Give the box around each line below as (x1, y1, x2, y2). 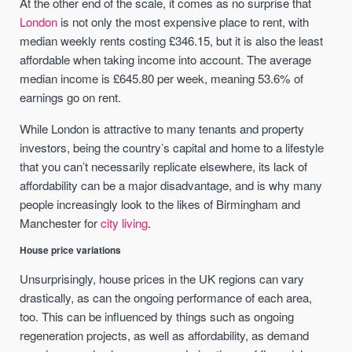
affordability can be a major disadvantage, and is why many (20, 176, 323, 193)
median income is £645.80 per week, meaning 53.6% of (20, 70, 304, 87)
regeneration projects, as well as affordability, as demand (20, 326, 310, 343)
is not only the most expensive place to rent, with (57, 13, 310, 31)
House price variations (20, 243, 122, 257)
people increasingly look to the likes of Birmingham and (20, 195, 301, 212)
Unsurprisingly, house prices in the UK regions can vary (20, 269, 305, 287)
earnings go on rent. (20, 89, 122, 106)
